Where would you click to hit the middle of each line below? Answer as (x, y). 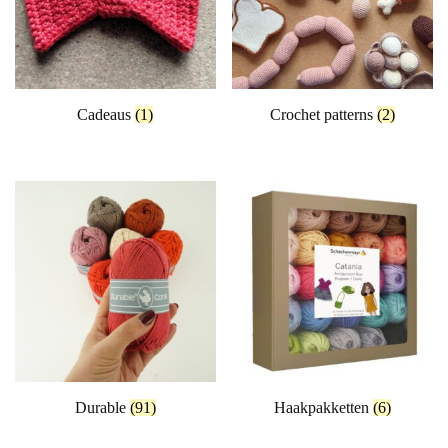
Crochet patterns (324, 115)
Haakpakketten (324, 407)
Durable (102, 407)
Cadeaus (106, 115)
